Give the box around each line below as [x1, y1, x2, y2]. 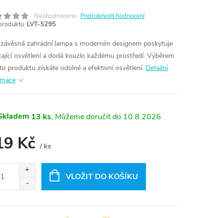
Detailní [145, 63, 168, 73]
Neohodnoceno [34, 12, 76, 20]
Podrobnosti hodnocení [80, 12, 145, 20]
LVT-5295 [27, 20, 56, 29]
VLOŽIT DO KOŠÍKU [65, 171, 138, 182]
